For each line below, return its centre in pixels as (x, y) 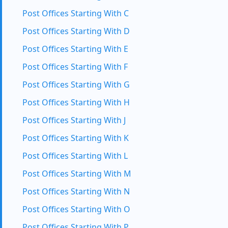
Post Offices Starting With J (74, 120)
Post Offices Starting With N (76, 191)
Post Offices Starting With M (77, 174)
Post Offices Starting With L (75, 156)
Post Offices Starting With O (76, 209)
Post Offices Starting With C (76, 13)
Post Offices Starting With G (76, 84)
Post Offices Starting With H (76, 102)
